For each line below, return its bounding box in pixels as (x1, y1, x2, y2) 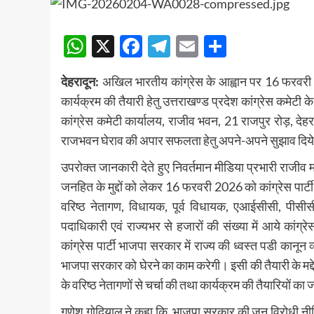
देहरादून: (61, 74, 102, 90)
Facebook (142, 32, 238, 60)
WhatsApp (86, 32, 192, 60)
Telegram (170, 32, 260, 60)
